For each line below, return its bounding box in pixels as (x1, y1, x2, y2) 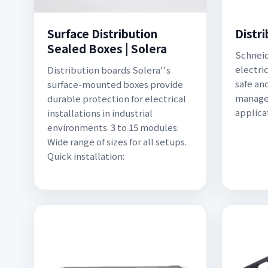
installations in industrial (47, 106, 153, 119)
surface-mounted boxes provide (47, 78, 183, 90)
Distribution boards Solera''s (47, 63, 170, 76)
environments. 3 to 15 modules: (47, 121, 179, 133)
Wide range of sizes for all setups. (47, 135, 187, 148)
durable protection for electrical (47, 92, 186, 105)
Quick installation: (47, 150, 124, 162)
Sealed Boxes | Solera (47, 40, 167, 56)
